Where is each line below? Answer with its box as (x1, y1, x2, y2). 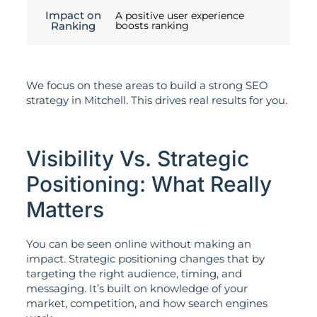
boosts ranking (115, 19, 189, 33)
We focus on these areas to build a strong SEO (25, 79, 268, 93)
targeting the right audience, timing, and (25, 267, 242, 281)
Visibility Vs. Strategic (25, 146, 249, 172)
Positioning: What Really (25, 171, 272, 197)
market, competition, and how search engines (25, 296, 267, 311)
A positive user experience (115, 9, 244, 23)
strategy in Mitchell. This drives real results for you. (25, 93, 287, 108)
